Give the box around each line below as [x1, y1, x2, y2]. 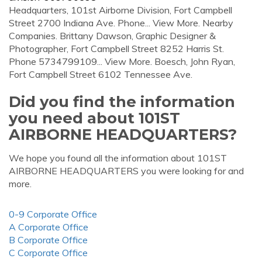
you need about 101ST [9, 109, 180, 127]
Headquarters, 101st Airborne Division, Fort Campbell [9, 4, 232, 16]
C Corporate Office [9, 247, 88, 258]
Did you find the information [9, 92, 235, 111]
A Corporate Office [9, 221, 88, 233]
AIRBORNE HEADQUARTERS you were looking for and [9, 165, 244, 177]
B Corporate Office [9, 234, 88, 246]
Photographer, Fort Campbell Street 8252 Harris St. [9, 43, 224, 54]
